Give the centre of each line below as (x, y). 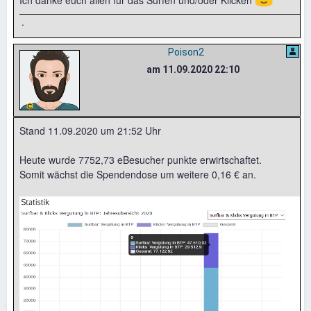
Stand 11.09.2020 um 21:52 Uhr (90, 131)
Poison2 (186, 52)
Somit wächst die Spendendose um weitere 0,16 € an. (138, 174)
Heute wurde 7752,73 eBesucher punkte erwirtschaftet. (141, 160)
